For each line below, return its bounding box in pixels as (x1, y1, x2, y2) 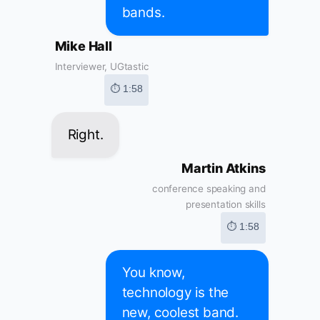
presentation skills (186, 199, 266, 211)
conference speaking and (152, 183, 266, 195)
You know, (121, 264, 185, 281)
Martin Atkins (181, 161, 266, 176)
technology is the (121, 284, 229, 301)
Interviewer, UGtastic (54, 61, 149, 73)
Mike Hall (54, 39, 112, 54)
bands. (121, 4, 165, 21)
